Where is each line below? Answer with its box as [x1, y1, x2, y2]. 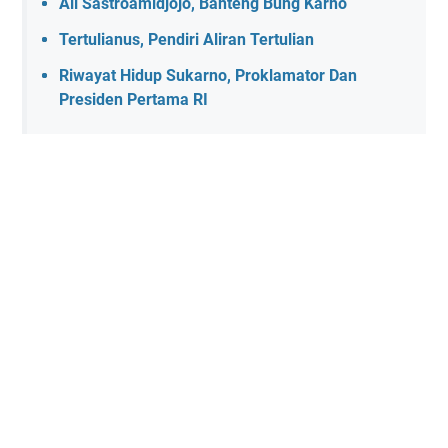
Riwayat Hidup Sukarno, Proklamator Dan [59, 65, 357, 85]
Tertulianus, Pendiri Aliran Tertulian [59, 29, 314, 49]
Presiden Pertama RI [59, 89, 208, 109]
